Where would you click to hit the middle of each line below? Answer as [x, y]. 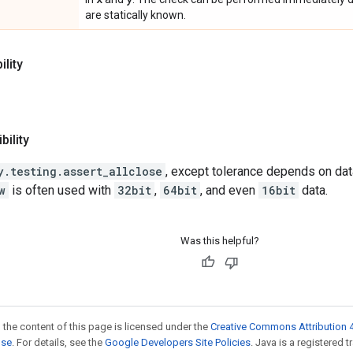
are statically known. [136, 15]
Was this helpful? [219, 240]
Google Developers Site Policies [178, 342]
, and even [229, 190]
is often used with [61, 190]
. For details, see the [58, 342]
